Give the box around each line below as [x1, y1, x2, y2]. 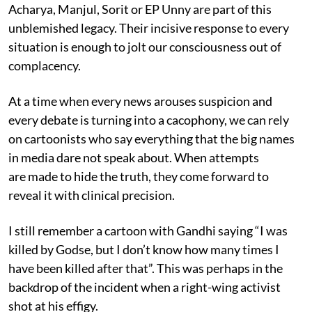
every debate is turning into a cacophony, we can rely [8, 111, 289, 127]
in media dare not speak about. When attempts [8, 149, 259, 165]
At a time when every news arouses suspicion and [8, 93, 272, 109]
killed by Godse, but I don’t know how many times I [8, 241, 279, 257]
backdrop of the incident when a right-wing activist [8, 279, 281, 295]
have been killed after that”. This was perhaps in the [8, 260, 283, 276]
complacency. [8, 57, 81, 73]
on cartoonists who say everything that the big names [8, 130, 295, 146]
